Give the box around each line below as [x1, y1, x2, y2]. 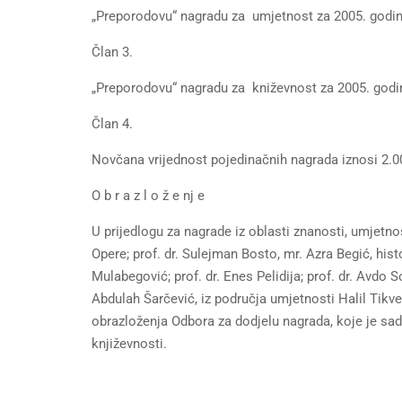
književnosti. [92, 336, 167, 352]
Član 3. [92, 44, 133, 60]
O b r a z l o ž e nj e [92, 188, 205, 204]
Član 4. [92, 116, 133, 132]
